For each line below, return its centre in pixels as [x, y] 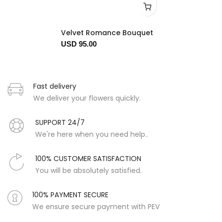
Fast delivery [55, 86]
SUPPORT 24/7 [60, 123]
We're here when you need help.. [92, 135]
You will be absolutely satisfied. [88, 171]
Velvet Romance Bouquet [107, 33]
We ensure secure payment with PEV [96, 207]
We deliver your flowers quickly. [87, 98]
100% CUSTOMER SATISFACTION [88, 159]
